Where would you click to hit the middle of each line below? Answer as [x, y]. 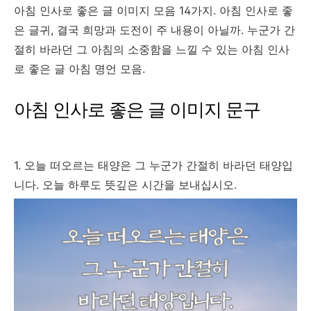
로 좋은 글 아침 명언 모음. [79, 69]
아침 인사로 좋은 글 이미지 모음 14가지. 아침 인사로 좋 [153, 10]
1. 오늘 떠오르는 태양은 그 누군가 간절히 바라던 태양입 [153, 165]
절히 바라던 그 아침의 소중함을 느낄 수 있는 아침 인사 [152, 49]
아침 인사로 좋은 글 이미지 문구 [137, 109]
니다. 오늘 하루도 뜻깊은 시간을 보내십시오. [127, 184]
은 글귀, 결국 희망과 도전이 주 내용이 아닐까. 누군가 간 [154, 30]
